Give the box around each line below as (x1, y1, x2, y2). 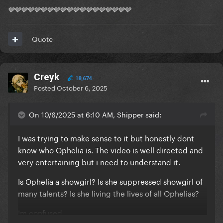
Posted (34, 82, 57, 93)
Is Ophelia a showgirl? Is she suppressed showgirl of (18, 175, 203, 187)
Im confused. (18, 206, 66, 219)
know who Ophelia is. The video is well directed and (18, 143, 203, 156)
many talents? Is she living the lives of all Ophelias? (18, 187, 201, 199)
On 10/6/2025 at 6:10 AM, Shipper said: (29, 109, 161, 120)
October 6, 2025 (57, 82, 108, 93)
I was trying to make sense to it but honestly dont (18, 131, 194, 144)
